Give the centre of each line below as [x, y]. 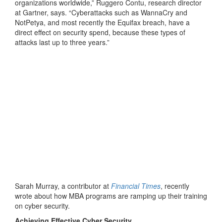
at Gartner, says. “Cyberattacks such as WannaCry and [101, 12]
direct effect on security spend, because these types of [100, 32]
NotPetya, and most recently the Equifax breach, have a [102, 22]
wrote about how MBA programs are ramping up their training [111, 195]
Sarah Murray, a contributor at [63, 186]
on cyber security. [42, 205]
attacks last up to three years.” [62, 42]
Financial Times [136, 186]
